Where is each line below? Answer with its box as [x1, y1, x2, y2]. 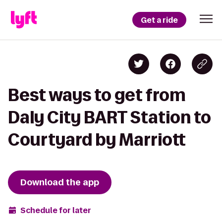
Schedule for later [20, 205, 91, 216]
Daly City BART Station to [8, 108, 211, 126]
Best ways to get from [8, 86, 186, 104]
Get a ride [141, 14, 178, 25]
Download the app [20, 176, 99, 188]
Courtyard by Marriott [8, 130, 186, 149]
